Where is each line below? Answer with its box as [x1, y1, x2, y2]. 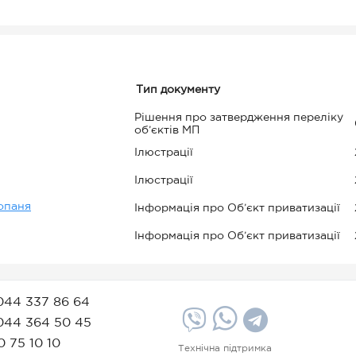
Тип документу [135, 85, 220, 95]
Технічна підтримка [178, 344, 272, 353]
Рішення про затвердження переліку [133, 113, 343, 122]
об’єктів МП [133, 126, 200, 135]
